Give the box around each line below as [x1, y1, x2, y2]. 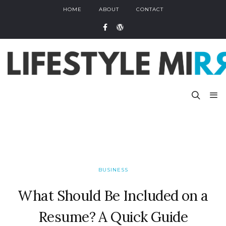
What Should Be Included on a [18, 186, 208, 205]
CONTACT [136, 6, 163, 13]
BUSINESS [98, 166, 128, 173]
